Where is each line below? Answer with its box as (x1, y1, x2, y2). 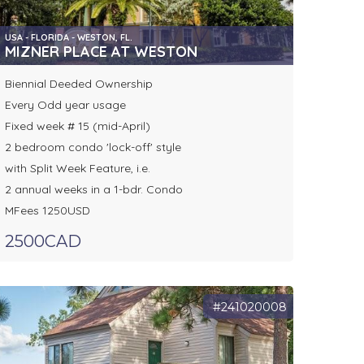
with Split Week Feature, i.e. (4, 161, 150, 176)
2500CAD (4, 232, 81, 252)
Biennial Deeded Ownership (4, 76, 153, 92)
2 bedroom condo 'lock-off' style (4, 140, 181, 155)
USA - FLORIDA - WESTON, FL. (4, 32, 132, 44)
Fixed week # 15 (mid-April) (4, 119, 150, 134)
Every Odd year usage (4, 97, 126, 113)
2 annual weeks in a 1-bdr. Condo (4, 182, 183, 197)
